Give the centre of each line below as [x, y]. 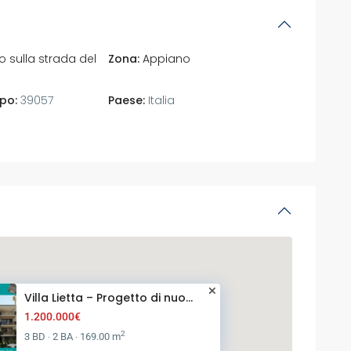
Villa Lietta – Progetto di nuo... [108, 298]
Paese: [127, 100]
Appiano [167, 58]
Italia [160, 100]
